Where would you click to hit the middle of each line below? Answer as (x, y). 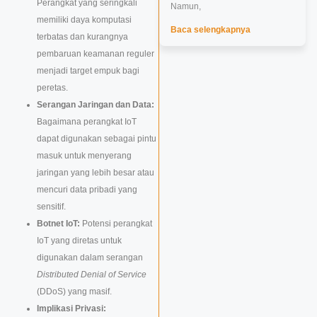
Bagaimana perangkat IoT (87, 122)
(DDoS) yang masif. (74, 292)
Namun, (185, 6)
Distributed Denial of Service (92, 275)
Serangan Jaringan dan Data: (96, 105)
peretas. (52, 88)
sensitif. (51, 207)
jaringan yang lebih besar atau (96, 173)
